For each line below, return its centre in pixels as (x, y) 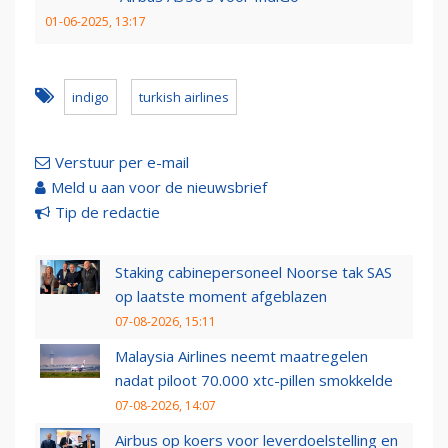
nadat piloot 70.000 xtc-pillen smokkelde (254, 380)
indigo (90, 97)
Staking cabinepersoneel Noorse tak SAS (253, 272)
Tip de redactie (107, 212)
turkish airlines (184, 97)
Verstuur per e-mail (122, 162)
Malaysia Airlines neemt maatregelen (241, 356)
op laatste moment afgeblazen (221, 296)
